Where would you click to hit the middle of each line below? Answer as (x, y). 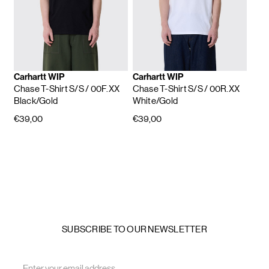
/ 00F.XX (102, 89)
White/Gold (155, 101)
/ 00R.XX (222, 89)
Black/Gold (35, 101)
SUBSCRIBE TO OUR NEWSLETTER (134, 229)
